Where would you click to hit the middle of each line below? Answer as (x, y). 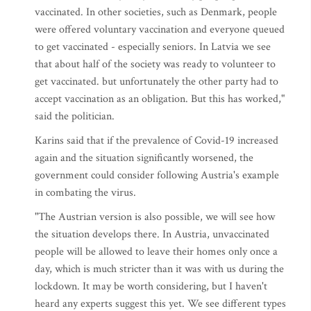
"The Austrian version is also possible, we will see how (155, 217)
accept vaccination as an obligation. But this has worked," (160, 99)
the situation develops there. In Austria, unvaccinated (152, 234)
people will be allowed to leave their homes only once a (156, 252)
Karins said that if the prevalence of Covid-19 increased (157, 141)
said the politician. (75, 116)
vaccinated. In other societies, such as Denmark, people (156, 12)
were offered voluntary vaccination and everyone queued (160, 30)
